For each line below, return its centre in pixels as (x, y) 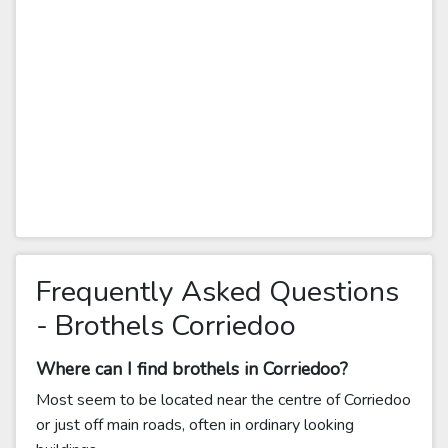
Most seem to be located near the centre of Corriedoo (223, 400)
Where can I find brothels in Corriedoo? (192, 369)
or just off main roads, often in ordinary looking (195, 425)
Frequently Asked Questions (217, 291)
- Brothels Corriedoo (166, 325)
